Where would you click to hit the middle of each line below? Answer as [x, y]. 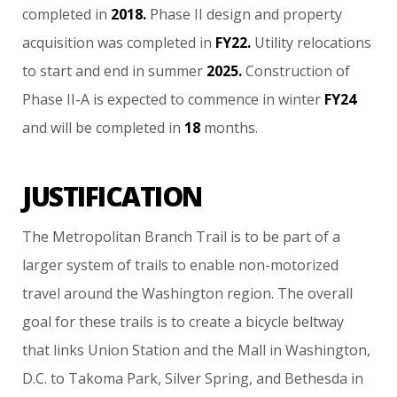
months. [231, 127]
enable [213, 265]
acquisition [58, 42]
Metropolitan [97, 236]
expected [137, 99]
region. [251, 293]
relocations [335, 42]
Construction [289, 70]
